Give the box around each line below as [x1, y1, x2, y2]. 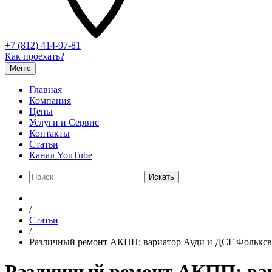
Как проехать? [5, 51, 64, 61]
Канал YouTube [29, 150, 92, 160]
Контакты [29, 128, 70, 138]
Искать [149, 172, 174, 182]
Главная [29, 84, 62, 95]
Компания [29, 95, 71, 106]
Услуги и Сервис [29, 117, 99, 127]
